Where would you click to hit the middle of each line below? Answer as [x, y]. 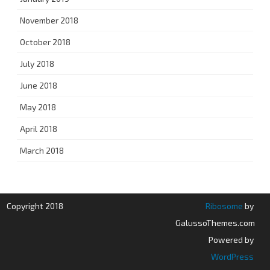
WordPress [232, 256]
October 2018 [45, 42]
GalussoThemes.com [215, 222]
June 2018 [39, 85]
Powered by [231, 239]
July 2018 [37, 63]
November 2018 [49, 20]
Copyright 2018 [35, 206]
